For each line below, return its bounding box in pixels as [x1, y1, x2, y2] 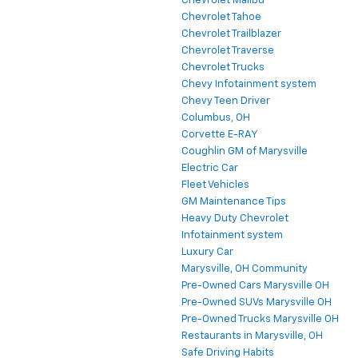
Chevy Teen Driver [181, 96, 270, 107]
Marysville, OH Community [181, 264, 308, 275]
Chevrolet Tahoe [181, 12, 261, 23]
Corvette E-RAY [181, 129, 258, 141]
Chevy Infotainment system [181, 79, 316, 90]
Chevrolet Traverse [181, 46, 274, 57]
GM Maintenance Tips [181, 197, 286, 208]
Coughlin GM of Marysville [181, 146, 308, 157]
